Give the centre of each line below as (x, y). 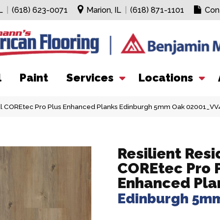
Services (90, 78)
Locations (166, 78)
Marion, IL (104, 10)
